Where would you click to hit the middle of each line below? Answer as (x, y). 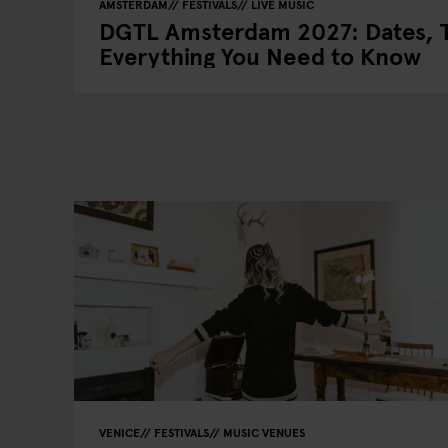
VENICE (119, 432)
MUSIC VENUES (264, 432)
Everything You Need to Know (260, 55)
